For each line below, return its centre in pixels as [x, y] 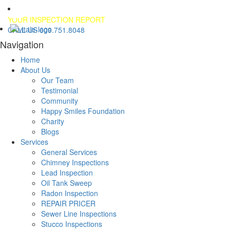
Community [60, 101]
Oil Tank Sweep [66, 183]
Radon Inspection [70, 193]
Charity [53, 121]
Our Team [57, 80]
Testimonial [60, 91]
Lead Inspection [67, 173]
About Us [35, 70]
